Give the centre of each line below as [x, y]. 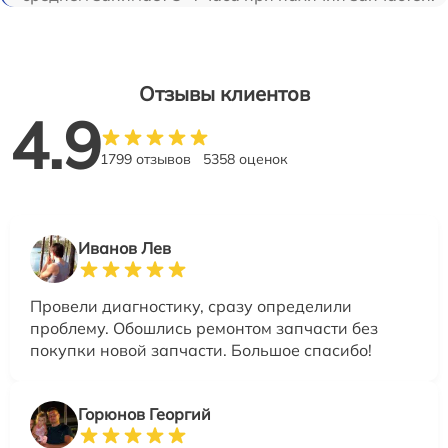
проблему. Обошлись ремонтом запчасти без [204, 328]
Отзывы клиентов [224, 94]
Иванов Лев [124, 248]
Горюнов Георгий [144, 414]
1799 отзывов [145, 159]
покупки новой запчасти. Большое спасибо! [201, 350]
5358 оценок [245, 159]
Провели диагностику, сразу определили [191, 306]
